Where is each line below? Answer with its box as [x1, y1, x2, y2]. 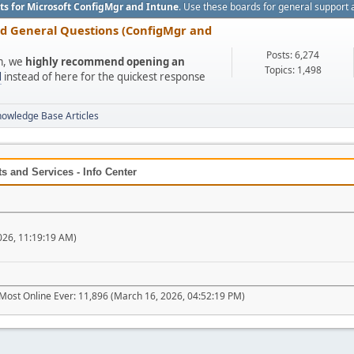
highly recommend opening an [25, 55, 185, 69]
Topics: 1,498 [264, 63, 322, 77]
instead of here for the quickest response [2, 70, 205, 84]
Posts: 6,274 [266, 48, 319, 62]
